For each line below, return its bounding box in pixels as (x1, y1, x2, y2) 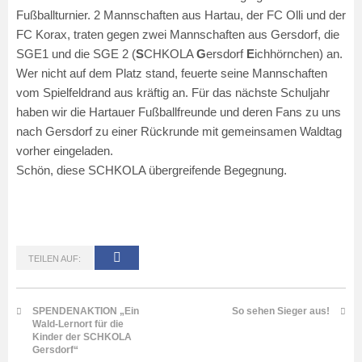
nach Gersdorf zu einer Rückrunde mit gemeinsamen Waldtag (16, 124, 342, 138)
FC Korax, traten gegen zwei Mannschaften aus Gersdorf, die (16, 27, 339, 41)
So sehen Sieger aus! (232, 305, 330, 318)
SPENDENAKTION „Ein (32, 305, 139, 318)
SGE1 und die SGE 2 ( (16, 47, 136, 61)
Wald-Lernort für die (32, 318, 124, 330)
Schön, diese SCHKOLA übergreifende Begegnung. (16, 163, 287, 177)
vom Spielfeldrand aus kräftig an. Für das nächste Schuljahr (16, 86, 330, 99)
